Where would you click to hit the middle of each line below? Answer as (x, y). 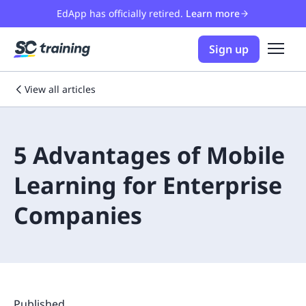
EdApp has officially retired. (120, 13)
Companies (78, 215)
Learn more (213, 13)
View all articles (60, 89)
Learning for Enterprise (148, 185)
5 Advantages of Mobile (149, 155)
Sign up (229, 49)
